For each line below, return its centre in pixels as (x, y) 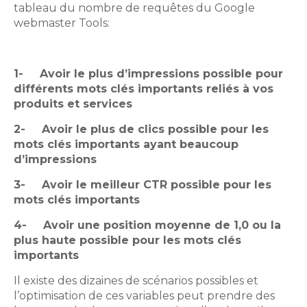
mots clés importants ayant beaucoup (126, 145)
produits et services (73, 104)
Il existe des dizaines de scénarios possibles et (136, 281)
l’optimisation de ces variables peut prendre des (144, 296)
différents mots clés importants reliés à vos (144, 89)
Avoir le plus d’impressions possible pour (161, 74)
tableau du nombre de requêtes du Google (134, 8)
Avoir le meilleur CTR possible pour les (157, 185)
